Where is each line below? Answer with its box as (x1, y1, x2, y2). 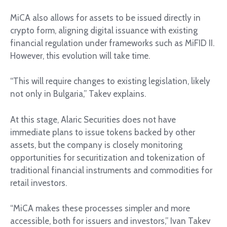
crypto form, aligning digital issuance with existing (10, 25, 198, 35)
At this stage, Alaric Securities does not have (10, 114, 176, 125)
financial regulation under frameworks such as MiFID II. (10, 37, 214, 48)
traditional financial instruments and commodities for (10, 165, 212, 175)
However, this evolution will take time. (10, 50, 150, 61)
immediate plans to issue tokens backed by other (10, 127, 195, 137)
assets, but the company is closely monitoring (10, 139, 182, 150)
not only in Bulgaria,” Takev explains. (10, 89, 146, 99)
